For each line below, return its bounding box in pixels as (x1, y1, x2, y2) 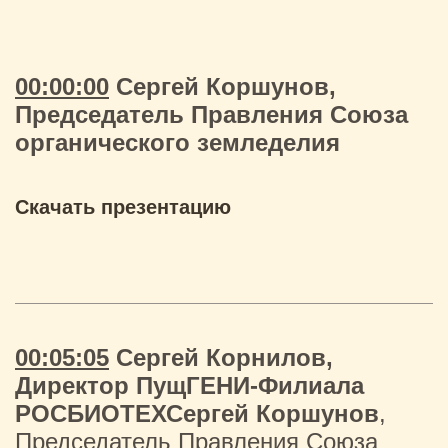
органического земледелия (15, 129, 340, 156)
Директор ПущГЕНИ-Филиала (15, 372, 364, 399)
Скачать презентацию (15, 196, 231, 218)
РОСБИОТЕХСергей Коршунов (15, 400, 379, 427)
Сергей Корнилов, (109, 344, 333, 371)
